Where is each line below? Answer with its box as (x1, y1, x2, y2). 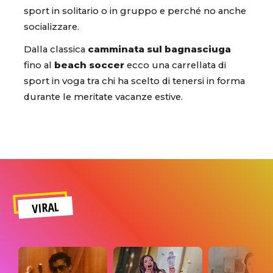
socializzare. (24, 21, 82, 32)
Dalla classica (24, 43, 88, 55)
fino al (24, 59, 54, 71)
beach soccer (54, 59, 124, 71)
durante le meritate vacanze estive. (24, 91, 183, 102)
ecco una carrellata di (124, 59, 226, 71)
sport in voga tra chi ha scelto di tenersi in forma (24, 75, 245, 87)
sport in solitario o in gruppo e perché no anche (24, 5, 246, 16)
